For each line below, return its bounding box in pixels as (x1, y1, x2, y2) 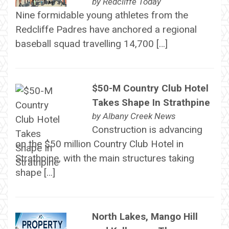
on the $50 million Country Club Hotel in (15, 138, 184, 150)
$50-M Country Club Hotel (91, 82, 209, 94)
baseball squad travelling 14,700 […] (15, 38, 168, 50)
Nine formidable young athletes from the (15, 9, 188, 21)
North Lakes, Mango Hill (91, 211, 198, 223)
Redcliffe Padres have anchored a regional (15, 24, 197, 36)
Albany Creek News (102, 110, 176, 121)
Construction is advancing (91, 123, 202, 135)
